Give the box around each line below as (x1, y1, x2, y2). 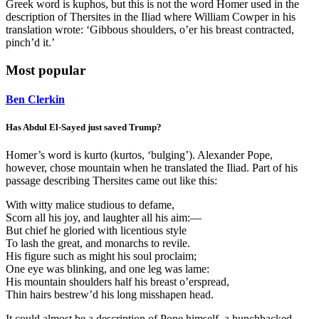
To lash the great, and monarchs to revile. (6, 237, 190, 250)
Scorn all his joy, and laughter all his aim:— (6, 211, 202, 224)
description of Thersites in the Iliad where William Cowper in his (6, 11, 296, 23)
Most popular (6, 62, 85, 78)
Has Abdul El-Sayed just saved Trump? (6, 122, 162, 133)
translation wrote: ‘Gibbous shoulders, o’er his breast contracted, (6, 23, 294, 36)
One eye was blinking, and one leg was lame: (6, 263, 209, 276)
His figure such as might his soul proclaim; (6, 250, 197, 263)
